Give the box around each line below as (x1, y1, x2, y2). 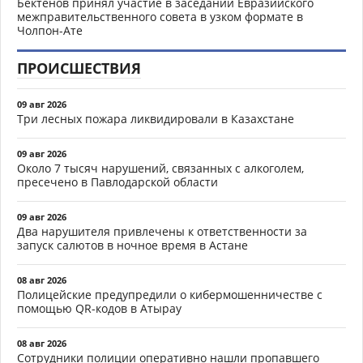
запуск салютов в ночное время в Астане (17, 237, 248, 254)
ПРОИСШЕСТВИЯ (17, 58, 141, 79)
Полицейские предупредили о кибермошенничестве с (17, 287, 322, 303)
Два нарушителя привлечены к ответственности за (17, 224, 307, 240)
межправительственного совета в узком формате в (17, 9, 303, 25)
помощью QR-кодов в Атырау (17, 301, 181, 317)
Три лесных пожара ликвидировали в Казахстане (17, 111, 294, 127)
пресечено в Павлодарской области (17, 174, 218, 190)
